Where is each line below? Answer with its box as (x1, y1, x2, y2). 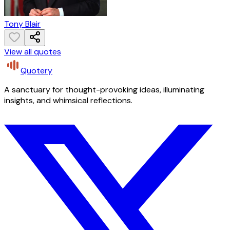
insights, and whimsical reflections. (4, 95, 132, 106)
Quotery (21, 65, 52, 76)
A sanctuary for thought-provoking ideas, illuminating (4, 84, 204, 95)
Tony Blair (4, 18, 41, 30)
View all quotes (4, 46, 61, 57)
